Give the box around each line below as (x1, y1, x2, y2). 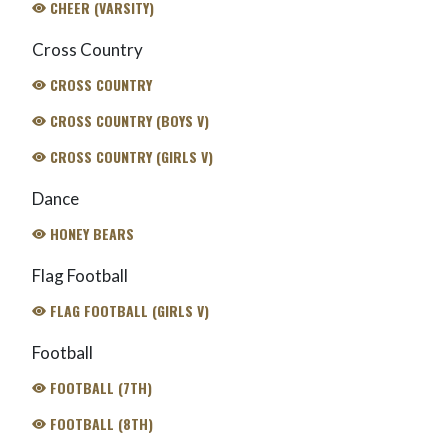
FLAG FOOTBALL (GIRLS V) (45, 299, 209, 321)
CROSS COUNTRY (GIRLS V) (45, 145, 213, 167)
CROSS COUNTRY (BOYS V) (45, 109, 209, 131)
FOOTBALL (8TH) (45, 412, 153, 434)
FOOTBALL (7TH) (45, 376, 152, 398)
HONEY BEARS (45, 222, 134, 244)
